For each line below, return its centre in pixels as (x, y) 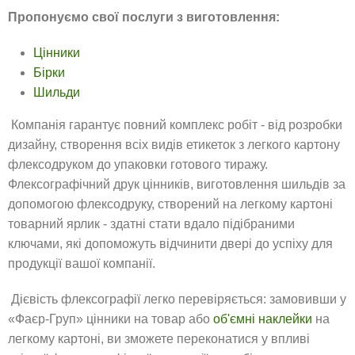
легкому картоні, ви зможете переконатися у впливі (159, 339)
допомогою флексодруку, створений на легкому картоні (170, 204)
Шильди (57, 92)
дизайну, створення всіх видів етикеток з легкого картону (174, 145)
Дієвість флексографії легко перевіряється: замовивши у (177, 299)
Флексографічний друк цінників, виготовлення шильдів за (177, 184)
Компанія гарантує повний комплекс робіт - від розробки (175, 125)
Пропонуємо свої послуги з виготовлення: (144, 17)
